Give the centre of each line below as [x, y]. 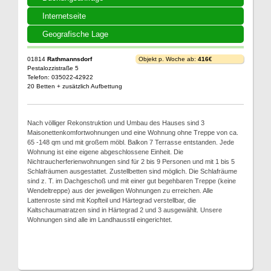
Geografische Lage [75, 34]
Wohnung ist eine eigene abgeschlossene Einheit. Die [105, 152]
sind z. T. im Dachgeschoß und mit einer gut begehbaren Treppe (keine [132, 181]
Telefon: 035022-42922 [60, 77]
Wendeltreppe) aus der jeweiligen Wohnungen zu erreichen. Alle [120, 191]
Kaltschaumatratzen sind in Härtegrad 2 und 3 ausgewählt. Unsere [125, 210]
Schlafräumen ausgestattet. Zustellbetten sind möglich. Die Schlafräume [132, 171]
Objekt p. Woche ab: [168, 59]
